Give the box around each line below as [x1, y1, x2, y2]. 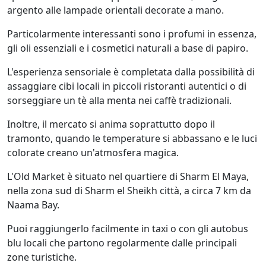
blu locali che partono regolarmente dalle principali [7, 236, 237, 249]
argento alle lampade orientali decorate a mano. [7, 3, 226, 17]
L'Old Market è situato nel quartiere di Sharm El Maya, [7, 169, 249, 183]
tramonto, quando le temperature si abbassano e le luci [7, 131, 257, 145]
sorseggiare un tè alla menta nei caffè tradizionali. [7, 93, 232, 107]
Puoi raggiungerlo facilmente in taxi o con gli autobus [7, 221, 248, 235]
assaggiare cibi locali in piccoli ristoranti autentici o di [7, 79, 246, 93]
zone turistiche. [7, 250, 79, 264]
